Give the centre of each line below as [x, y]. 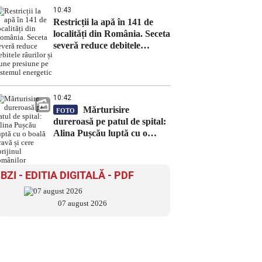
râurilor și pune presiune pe [108, 57]
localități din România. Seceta [112, 34]
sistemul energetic [88, 69]
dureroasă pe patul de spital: [110, 121]
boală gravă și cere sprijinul [108, 145]
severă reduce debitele [97, 45]
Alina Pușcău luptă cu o [100, 133]
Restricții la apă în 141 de [103, 22]
